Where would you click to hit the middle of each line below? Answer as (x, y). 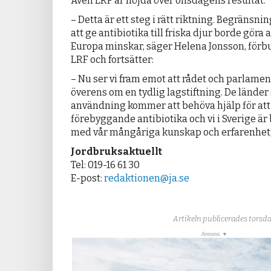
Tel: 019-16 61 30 (105, 165)
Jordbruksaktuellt (116, 152)
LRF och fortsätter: (112, 60)
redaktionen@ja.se (147, 178)
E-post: (87, 178)
